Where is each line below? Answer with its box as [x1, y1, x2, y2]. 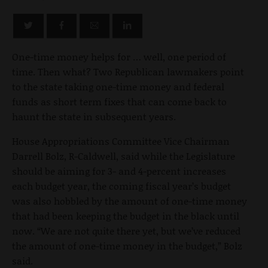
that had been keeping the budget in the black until [12, 209, 239, 223]
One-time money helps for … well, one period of [12, 50, 226, 64]
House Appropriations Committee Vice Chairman [12, 134, 230, 148]
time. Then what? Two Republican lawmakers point [12, 65, 244, 79]
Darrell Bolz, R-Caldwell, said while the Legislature [12, 149, 235, 163]
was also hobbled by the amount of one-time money [12, 194, 247, 208]
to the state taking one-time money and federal [12, 80, 224, 94]
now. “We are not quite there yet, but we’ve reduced [12, 224, 240, 238]
